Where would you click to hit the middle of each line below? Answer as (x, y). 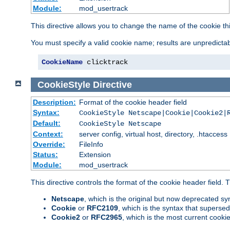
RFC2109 (102, 208)
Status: (45, 155)
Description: (54, 102)
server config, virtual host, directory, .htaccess (153, 134)
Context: (48, 134)
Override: (49, 145)
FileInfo (91, 145)
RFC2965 (107, 217)
